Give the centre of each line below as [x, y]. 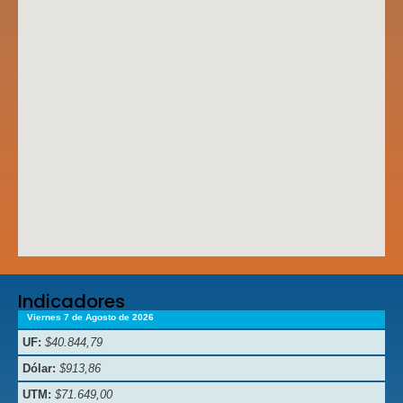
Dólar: [39, 368]
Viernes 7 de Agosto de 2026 [90, 317]
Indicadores [72, 301]
